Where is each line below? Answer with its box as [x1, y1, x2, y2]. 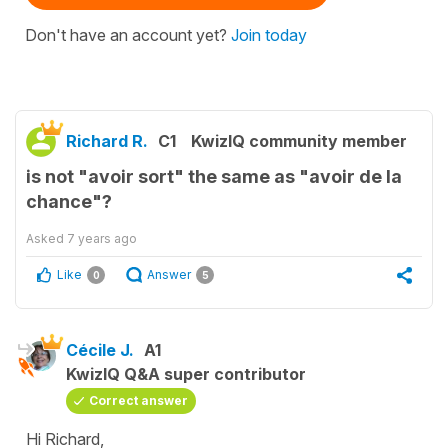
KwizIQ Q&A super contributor [66, 363, 306, 384]
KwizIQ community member [191, 130, 407, 151]
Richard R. [66, 130, 148, 151]
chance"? [26, 190, 112, 212]
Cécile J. [66, 339, 134, 360]
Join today [231, 24, 307, 45]
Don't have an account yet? [25, 24, 231, 45]
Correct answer [89, 392, 188, 408]
